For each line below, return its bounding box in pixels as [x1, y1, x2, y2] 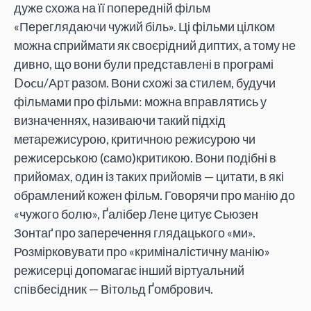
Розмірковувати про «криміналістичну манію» [14, 243, 270, 259]
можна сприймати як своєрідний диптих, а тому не [14, 37, 296, 53]
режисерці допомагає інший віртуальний [14, 262, 244, 278]
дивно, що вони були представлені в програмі [14, 56, 274, 72]
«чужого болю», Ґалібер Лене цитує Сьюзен [14, 205, 258, 221]
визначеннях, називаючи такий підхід [14, 112, 226, 128]
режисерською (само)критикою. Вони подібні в [14, 149, 276, 165]
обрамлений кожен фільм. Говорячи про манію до [14, 187, 295, 203]
